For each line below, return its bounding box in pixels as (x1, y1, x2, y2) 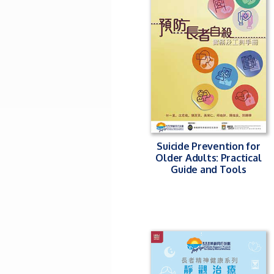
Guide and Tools (171, 163, 246, 176)
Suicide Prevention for (157, 139, 261, 153)
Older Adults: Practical (155, 151, 262, 165)
